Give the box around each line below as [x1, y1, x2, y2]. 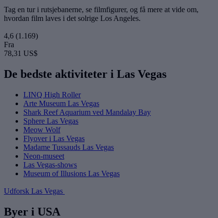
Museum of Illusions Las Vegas [23, 169, 120, 178]
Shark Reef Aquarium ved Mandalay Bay [23, 108, 151, 117]
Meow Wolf [23, 126, 60, 134]
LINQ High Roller [23, 91, 81, 99]
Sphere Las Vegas [23, 117, 78, 126]
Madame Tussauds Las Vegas [23, 143, 114, 152]
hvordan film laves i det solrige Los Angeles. [4, 14, 141, 23]
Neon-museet [23, 152, 64, 161]
